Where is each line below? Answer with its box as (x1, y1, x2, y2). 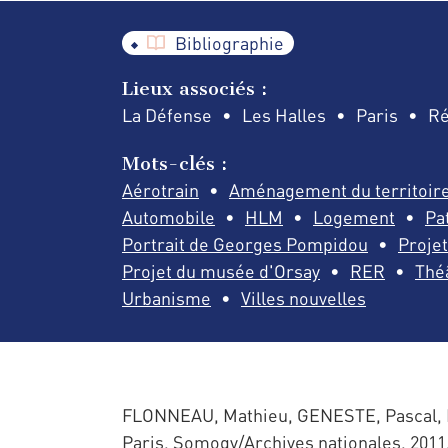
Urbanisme (122, 287, 211, 310)
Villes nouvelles (241, 287, 366, 310)
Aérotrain (122, 179, 199, 202)
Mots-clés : (122, 152, 227, 176)
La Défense (122, 103, 212, 126)
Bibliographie (175, 31, 284, 54)
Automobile (122, 206, 215, 229)
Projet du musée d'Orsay (122, 260, 320, 283)
